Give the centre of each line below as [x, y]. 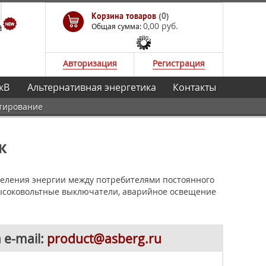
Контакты [194, 87]
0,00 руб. [161, 26]
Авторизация [90, 63]
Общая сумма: [117, 26]
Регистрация [178, 63]
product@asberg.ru [104, 239]
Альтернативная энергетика [91, 87]
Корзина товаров [125, 16]
